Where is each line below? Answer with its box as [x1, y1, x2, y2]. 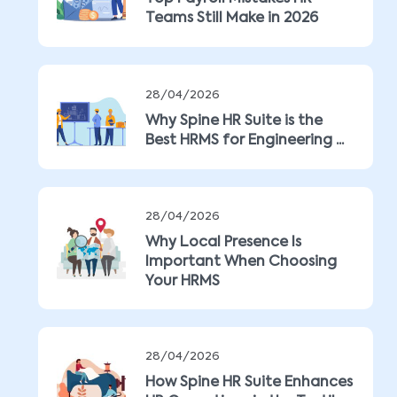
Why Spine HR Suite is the [145, 114, 323, 128]
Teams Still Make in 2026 [145, 12, 318, 26]
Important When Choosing [145, 255, 337, 269]
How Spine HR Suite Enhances [145, 376, 353, 390]
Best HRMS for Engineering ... [145, 134, 344, 148]
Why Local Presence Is [145, 236, 301, 250]
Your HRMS [145, 275, 220, 289]
